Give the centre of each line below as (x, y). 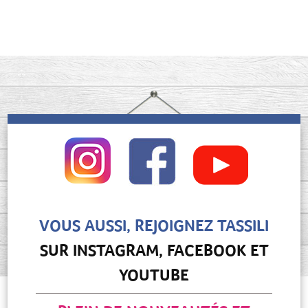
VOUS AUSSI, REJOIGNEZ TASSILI (154, 225)
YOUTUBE (154, 275)
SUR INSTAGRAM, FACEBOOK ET (154, 250)
